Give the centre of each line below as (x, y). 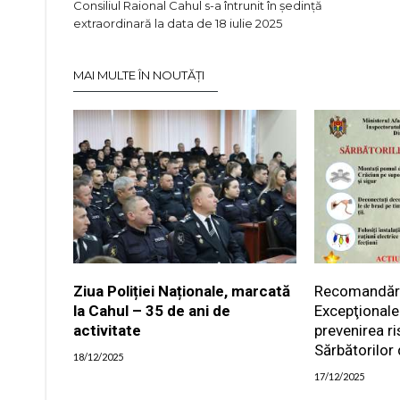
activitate (107, 330)
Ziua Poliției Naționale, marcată (182, 291)
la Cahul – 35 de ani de (152, 310)
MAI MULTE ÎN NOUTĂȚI (139, 75)
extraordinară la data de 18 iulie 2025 (178, 23)
